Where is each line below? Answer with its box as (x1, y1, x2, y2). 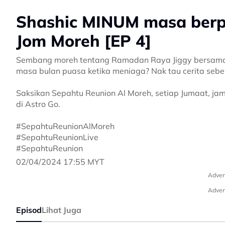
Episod (16, 204, 42, 215)
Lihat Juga (42, 204, 81, 215)
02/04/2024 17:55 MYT (16, 156, 104, 167)
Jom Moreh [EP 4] (16, 30, 151, 51)
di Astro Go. (16, 98, 60, 109)
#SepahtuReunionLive (16, 132, 98, 142)
